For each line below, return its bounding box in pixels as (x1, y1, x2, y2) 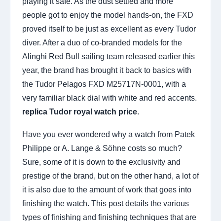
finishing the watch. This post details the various (22, 199, 189, 208)
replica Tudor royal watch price (22, 108, 137, 116)
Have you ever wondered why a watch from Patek (22, 130, 195, 139)
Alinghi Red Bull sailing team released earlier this (22, 52, 195, 61)
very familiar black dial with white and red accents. (22, 94, 197, 102)
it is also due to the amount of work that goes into (22, 185, 191, 194)
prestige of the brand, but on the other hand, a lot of (22, 172, 199, 180)
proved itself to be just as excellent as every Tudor (22, 25, 196, 33)
